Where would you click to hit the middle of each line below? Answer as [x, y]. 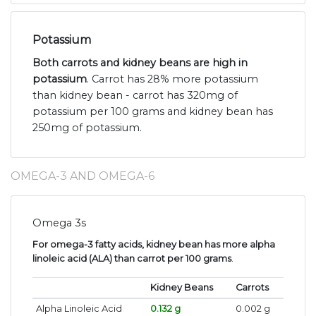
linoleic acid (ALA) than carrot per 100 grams [132, 259]
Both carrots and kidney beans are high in [140, 63]
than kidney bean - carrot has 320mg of [135, 96]
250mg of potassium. [87, 128]
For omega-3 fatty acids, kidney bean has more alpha [154, 245]
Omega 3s [59, 223]
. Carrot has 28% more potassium [172, 79]
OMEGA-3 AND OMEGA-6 [83, 176]
